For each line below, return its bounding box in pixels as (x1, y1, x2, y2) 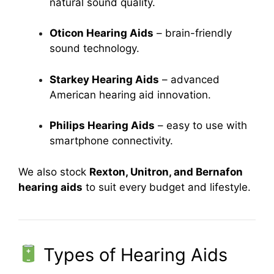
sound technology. (50, 42, 139, 54)
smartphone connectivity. (50, 135, 173, 147)
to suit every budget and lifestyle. (83, 180, 251, 193)
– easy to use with (155, 119, 247, 131)
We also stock (18, 165, 89, 178)
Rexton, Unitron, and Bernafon (89, 165, 243, 178)
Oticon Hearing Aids (50, 27, 154, 39)
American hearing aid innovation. (50, 88, 211, 101)
